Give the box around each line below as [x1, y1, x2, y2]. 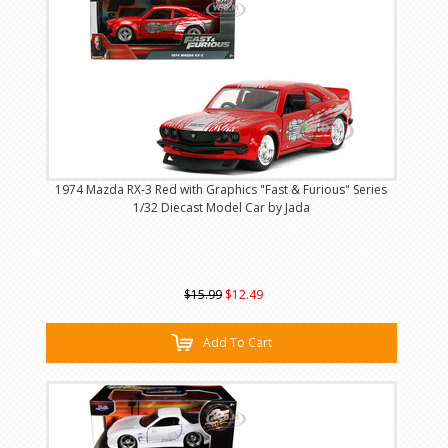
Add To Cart [202, 334, 272, 352]
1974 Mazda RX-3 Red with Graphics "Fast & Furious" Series [55, 181, 388, 199]
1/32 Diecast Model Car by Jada [132, 199, 310, 217]
